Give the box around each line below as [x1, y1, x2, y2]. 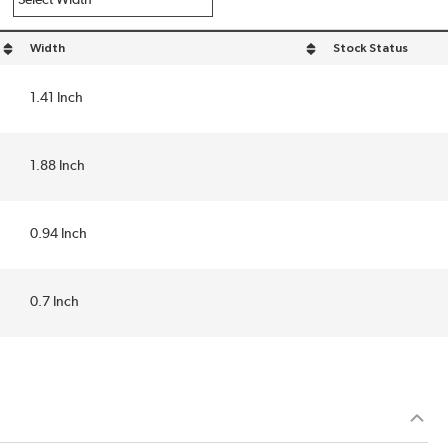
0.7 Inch [30, 295, 79, 309]
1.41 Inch [30, 91, 83, 105]
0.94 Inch [30, 227, 87, 241]
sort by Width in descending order [29, 49, 223, 61]
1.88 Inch [30, 159, 85, 173]
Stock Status [333, 42, 408, 54]
